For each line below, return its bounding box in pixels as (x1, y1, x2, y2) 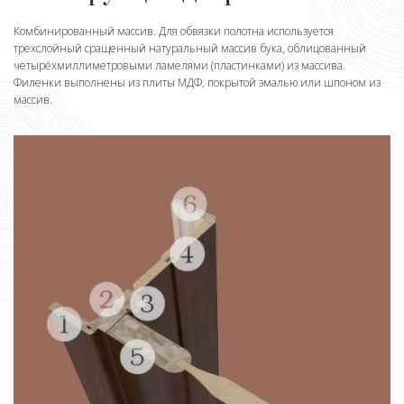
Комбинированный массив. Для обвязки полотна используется (14, 23, 334, 39)
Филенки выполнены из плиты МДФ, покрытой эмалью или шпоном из (14, 74, 381, 90)
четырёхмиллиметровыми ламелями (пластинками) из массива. (14, 57, 345, 73)
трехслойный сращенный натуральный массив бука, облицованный (14, 40, 366, 56)
